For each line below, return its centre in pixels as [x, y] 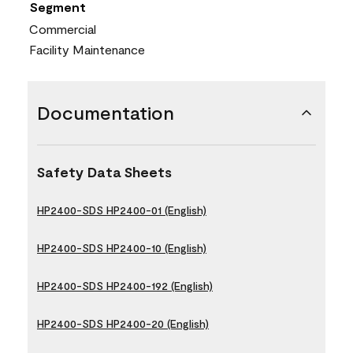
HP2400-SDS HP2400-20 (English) [123, 323]
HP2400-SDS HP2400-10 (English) [122, 247]
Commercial [63, 28]
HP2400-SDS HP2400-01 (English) [122, 210]
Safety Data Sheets [104, 171]
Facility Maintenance [87, 49]
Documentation [106, 112]
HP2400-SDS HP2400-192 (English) [125, 285]
